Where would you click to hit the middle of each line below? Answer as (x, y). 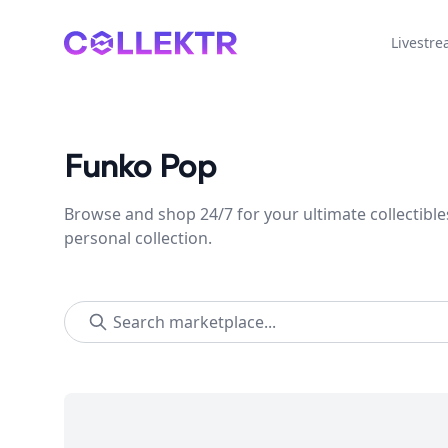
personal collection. (138, 238)
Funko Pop (140, 167)
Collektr (92, 42)
